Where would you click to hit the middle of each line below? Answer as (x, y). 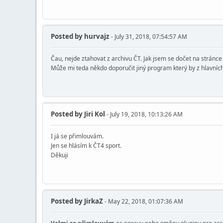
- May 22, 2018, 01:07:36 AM (143, 201)
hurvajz (96, 37)
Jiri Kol (94, 114)
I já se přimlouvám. (77, 136)
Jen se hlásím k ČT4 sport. (86, 146)
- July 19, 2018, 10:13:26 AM (144, 114)
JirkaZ (93, 201)
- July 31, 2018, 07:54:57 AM (148, 37)
